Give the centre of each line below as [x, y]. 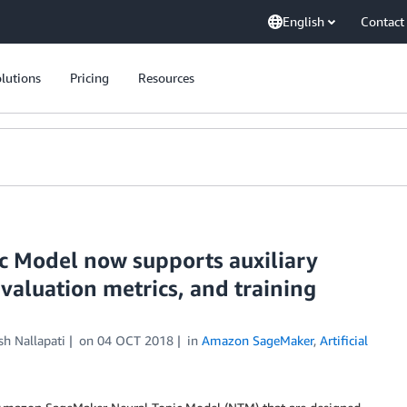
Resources [166, 78]
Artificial [343, 340]
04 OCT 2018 [135, 340]
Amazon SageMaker [257, 340]
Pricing [89, 78]
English [303, 21]
